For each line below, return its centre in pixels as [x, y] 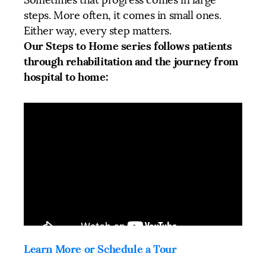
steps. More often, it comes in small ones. [123, 15]
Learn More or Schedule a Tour [100, 249]
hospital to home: [66, 77]
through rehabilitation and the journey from [131, 61]
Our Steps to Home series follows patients [128, 46]
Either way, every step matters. [98, 31]
